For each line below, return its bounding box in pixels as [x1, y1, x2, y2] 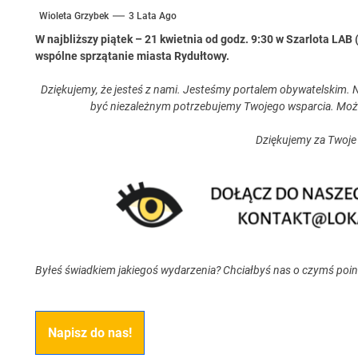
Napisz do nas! [47, 324, 132, 340]
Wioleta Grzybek [38, 10, 109, 22]
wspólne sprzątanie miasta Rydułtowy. [34, 50, 229, 63]
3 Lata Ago [128, 10, 177, 22]
